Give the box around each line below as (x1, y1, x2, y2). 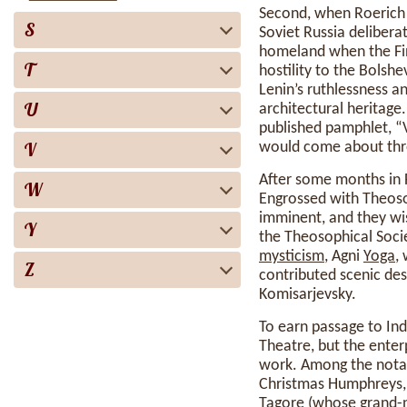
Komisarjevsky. (259, 286, 356, 303)
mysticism (259, 248, 324, 265)
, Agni (324, 248, 363, 265)
